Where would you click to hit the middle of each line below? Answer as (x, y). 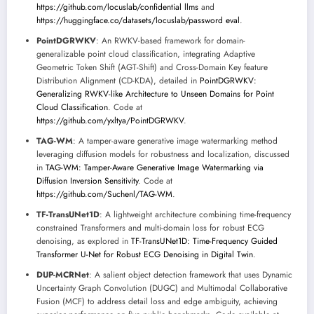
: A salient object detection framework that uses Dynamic (191, 275)
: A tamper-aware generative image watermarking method (175, 141)
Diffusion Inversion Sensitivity (87, 181)
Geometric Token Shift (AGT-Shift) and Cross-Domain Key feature (152, 68)
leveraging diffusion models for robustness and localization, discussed (163, 155)
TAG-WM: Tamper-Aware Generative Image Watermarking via (155, 168)
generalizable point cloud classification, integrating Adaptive (146, 54)
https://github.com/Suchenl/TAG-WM (104, 194)
